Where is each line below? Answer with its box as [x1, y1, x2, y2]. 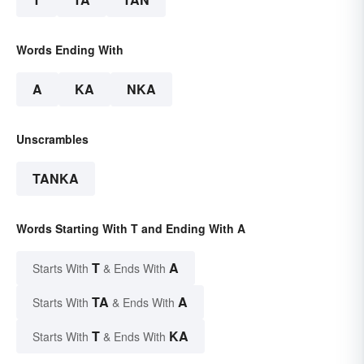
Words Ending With [16, 41, 123, 58]
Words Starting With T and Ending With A [16, 219, 245, 236]
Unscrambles [16, 130, 89, 147]
